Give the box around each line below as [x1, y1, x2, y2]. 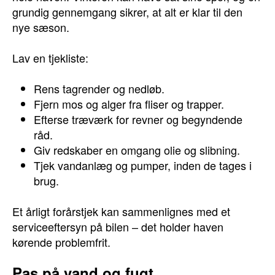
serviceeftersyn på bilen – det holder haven [12, 219, 223, 234]
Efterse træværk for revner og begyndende [34, 111, 242, 127]
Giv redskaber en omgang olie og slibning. [34, 142, 240, 158]
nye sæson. [12, 19, 69, 35]
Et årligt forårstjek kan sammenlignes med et [12, 203, 230, 219]
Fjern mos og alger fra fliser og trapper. [34, 96, 224, 112]
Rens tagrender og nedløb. [34, 80, 165, 96]
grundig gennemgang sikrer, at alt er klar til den [12, 4, 242, 20]
